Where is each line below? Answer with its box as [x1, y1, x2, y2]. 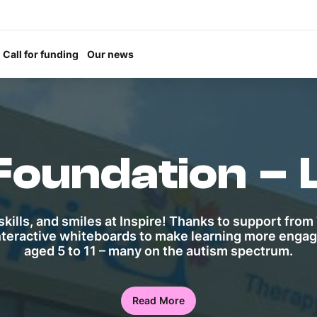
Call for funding [3, 47, 79, 60]
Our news [87, 47, 134, 60]
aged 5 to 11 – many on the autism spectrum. [24, 243, 293, 258]
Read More [132, 294, 185, 306]
